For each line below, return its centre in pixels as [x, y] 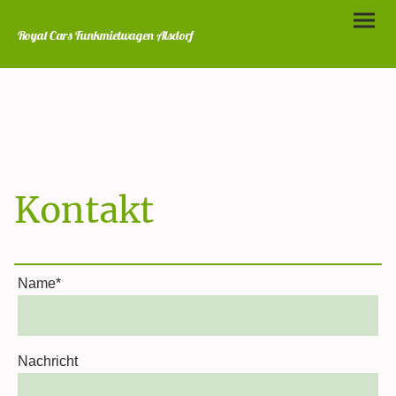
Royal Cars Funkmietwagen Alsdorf [106, 35]
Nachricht [48, 361]
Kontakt [84, 210]
